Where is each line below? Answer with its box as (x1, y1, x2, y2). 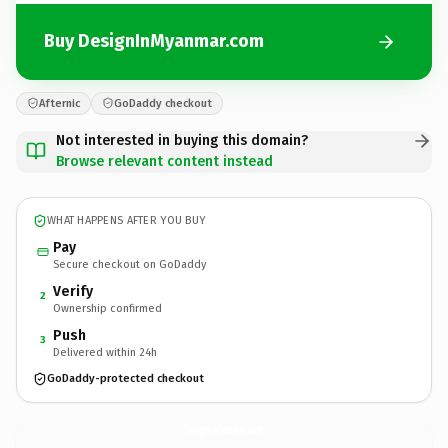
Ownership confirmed (53, 301, 162, 315)
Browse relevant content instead (56, 152, 273, 170)
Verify (53, 282, 93, 300)
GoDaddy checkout (114, 96, 212, 110)
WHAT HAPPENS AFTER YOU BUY (47, 214, 206, 227)
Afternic (39, 96, 80, 110)
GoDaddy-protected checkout (47, 372, 204, 385)
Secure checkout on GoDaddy (53, 257, 206, 271)
